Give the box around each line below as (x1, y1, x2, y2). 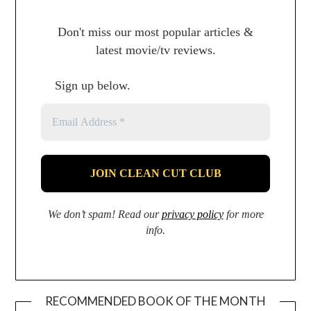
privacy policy (161, 208, 224, 220)
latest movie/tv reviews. (95, 43, 216, 58)
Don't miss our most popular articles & (58, 25, 253, 40)
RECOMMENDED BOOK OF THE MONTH (45, 293, 266, 308)
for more (223, 208, 264, 220)
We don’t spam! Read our (47, 208, 162, 220)
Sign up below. (55, 78, 131, 93)
